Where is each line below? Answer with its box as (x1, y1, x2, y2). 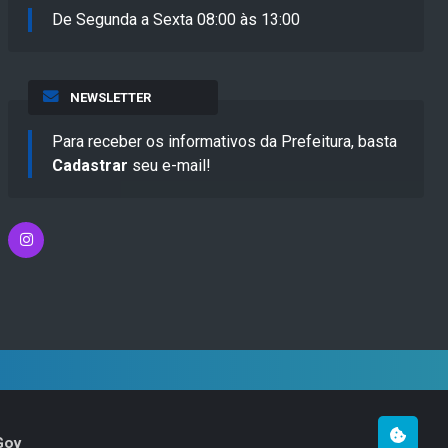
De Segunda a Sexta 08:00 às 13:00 (52, 9, 300, 29)
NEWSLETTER (69, 89, 151, 105)
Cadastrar (52, 155, 128, 175)
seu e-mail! (128, 155, 211, 175)
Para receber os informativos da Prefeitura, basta (52, 131, 397, 151)
